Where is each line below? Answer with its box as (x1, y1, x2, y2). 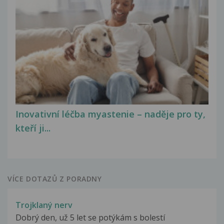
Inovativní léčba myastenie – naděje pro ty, (15, 108, 205, 120)
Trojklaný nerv (15, 199, 72, 210)
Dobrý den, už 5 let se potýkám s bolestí (15, 211, 165, 223)
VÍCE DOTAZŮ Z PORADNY (7, 173, 102, 183)
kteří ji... (15, 122, 50, 134)
